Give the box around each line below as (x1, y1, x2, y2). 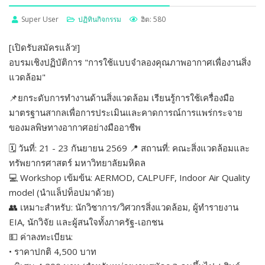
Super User (21, 14, 59, 24)
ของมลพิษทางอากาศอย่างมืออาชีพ (9, 121, 141, 133)
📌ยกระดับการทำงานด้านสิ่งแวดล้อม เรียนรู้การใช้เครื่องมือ (9, 92, 234, 104)
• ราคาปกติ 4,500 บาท (9, 245, 96, 257)
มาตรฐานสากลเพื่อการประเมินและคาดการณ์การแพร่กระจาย (9, 106, 243, 118)
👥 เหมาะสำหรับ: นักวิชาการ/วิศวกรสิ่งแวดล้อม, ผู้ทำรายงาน (9, 201, 238, 213)
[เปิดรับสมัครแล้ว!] (9, 41, 80, 53)
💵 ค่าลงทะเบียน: (9, 231, 73, 243)
